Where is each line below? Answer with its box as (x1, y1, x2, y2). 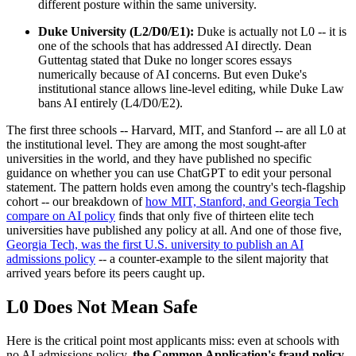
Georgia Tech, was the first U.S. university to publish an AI (6, 238, 304, 252)
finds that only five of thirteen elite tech (115, 209, 314, 223)
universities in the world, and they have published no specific (6, 152, 311, 166)
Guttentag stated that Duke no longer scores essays (38, 53, 292, 68)
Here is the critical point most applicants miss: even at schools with (6, 334, 339, 348)
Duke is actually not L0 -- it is (194, 25, 346, 39)
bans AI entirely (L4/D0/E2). (38, 96, 183, 110)
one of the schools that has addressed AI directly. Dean (38, 39, 311, 53)
